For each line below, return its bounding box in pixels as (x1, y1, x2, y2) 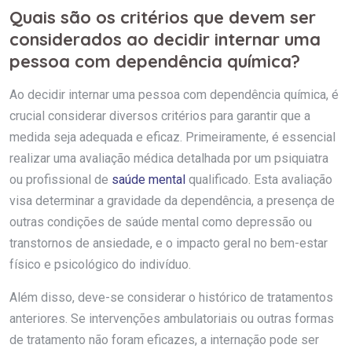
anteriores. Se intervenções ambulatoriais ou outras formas (9, 310, 334, 326)
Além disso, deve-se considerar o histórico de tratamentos (9, 289, 333, 305)
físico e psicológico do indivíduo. (9, 256, 191, 272)
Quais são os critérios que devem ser (9, 5, 316, 28)
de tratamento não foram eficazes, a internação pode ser (9, 332, 319, 347)
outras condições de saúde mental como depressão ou (9, 214, 312, 229)
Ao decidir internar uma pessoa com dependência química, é (9, 86, 339, 102)
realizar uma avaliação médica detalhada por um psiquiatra (9, 150, 328, 166)
